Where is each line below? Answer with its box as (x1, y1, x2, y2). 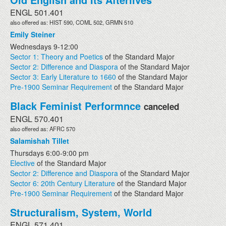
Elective (10, 157, 35, 168)
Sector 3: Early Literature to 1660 (10, 71, 116, 82)
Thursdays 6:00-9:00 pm (10, 147, 89, 158)
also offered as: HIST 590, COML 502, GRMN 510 (10, 18, 133, 26)
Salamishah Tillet (10, 135, 69, 146)
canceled (144, 100, 179, 112)
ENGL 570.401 (10, 112, 64, 125)
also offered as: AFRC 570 (10, 124, 75, 133)
